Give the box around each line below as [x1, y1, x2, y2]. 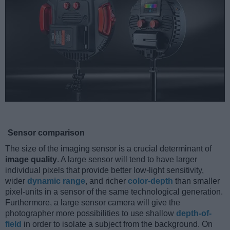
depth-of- [176, 208, 212, 218]
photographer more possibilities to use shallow [5, 208, 176, 218]
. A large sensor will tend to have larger [57, 155, 197, 164]
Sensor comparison [8, 128, 85, 137]
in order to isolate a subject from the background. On [22, 219, 213, 228]
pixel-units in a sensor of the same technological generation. [5, 187, 223, 196]
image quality [5, 155, 57, 164]
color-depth [128, 176, 173, 185]
